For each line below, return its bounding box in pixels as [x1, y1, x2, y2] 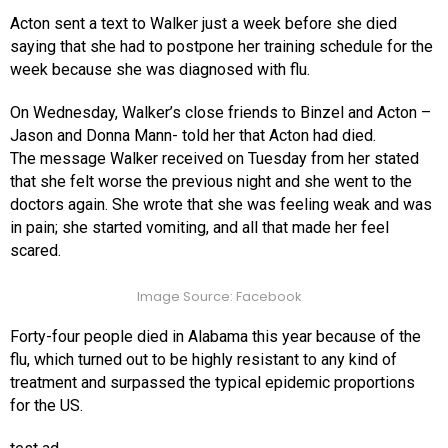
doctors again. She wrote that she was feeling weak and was [10, 195, 432, 215]
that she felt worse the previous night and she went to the [10, 172, 412, 192]
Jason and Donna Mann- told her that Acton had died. [10, 126, 376, 146]
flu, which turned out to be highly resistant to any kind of [10, 350, 397, 370]
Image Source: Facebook [136, 286, 302, 306]
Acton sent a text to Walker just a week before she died [10, 14, 397, 34]
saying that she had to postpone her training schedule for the [10, 37, 433, 57]
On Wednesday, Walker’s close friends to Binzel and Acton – [10, 103, 431, 123]
